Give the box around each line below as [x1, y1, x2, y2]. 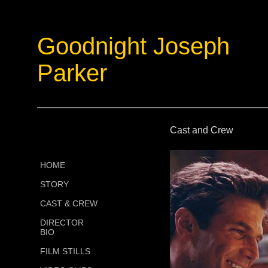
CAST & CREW [39, 199, 98, 208]
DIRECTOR [39, 218, 84, 227]
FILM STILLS [39, 246, 90, 256]
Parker [36, 60, 107, 86]
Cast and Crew [169, 125, 233, 135]
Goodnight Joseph [36, 33, 230, 59]
